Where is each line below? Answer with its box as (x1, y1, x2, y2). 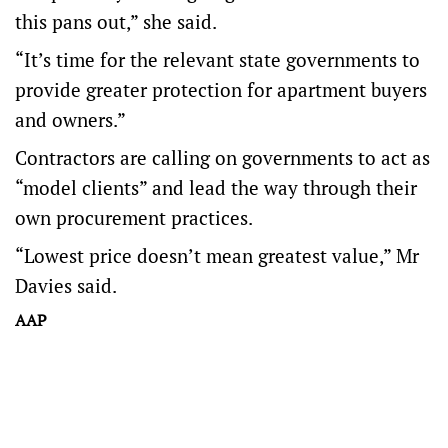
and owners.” (15, 107, 126, 132)
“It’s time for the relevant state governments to (15, 47, 420, 72)
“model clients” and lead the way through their (15, 175, 417, 200)
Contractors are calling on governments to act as (15, 145, 430, 170)
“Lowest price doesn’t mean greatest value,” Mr (15, 243, 419, 268)
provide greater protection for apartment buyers (15, 77, 427, 102)
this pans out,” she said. (15, 9, 217, 34)
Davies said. (15, 273, 117, 298)
